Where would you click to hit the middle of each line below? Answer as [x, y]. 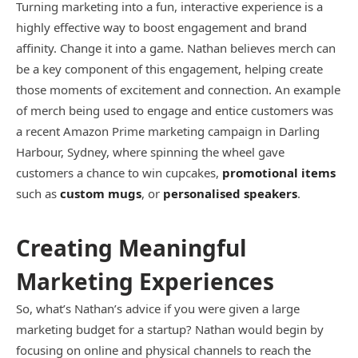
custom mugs [101, 193]
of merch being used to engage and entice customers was [175, 110]
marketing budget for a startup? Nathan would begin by [170, 329]
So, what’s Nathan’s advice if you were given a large [158, 308]
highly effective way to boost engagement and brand [161, 27]
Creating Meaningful [131, 248]
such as [38, 193]
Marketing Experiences [145, 281]
